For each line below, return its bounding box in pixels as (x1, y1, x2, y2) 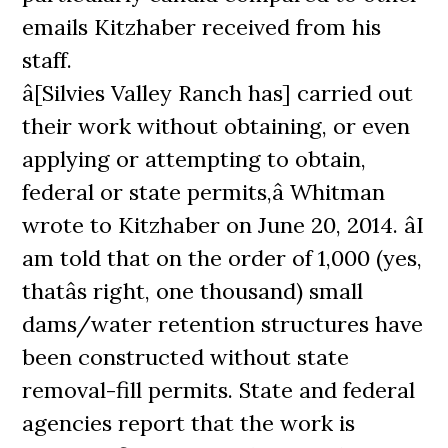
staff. (22, 46, 73, 74)
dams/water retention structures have (22, 310, 424, 338)
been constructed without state (22, 343, 350, 371)
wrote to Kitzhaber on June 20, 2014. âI (22, 211, 425, 239)
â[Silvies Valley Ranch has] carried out (22, 79, 414, 107)
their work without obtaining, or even (22, 112, 411, 140)
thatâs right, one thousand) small (22, 277, 364, 305)
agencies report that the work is (22, 409, 356, 437)
